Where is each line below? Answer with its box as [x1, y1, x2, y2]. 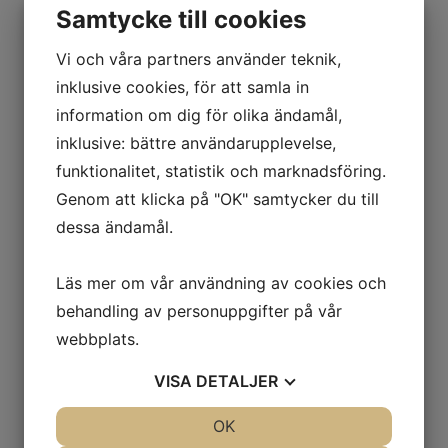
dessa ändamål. [56, 217, 173, 237]
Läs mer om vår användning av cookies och [56, 273, 386, 293]
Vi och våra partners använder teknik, [56, 49, 341, 69]
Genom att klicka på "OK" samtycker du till [56, 189, 379, 209]
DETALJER [196, 371, 278, 391]
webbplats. [56, 329, 139, 349]
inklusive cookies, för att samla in [56, 77, 309, 97]
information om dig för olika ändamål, [56, 105, 342, 125]
